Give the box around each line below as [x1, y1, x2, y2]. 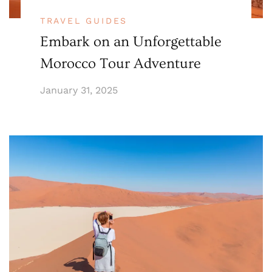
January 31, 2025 [39, 84, 118, 97]
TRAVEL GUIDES [39, 16, 128, 26]
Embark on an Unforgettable [39, 33, 222, 50]
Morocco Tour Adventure [39, 55, 201, 72]
